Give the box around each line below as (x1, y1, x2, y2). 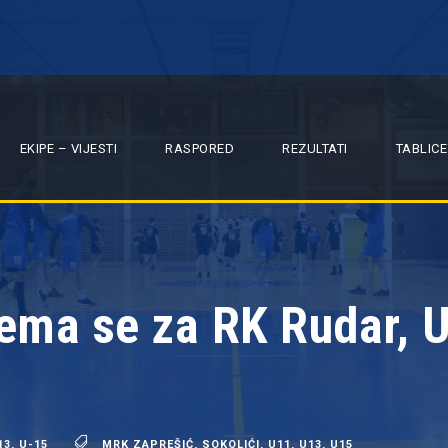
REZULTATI (282, 141, 348, 156)
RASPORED (165, 141, 234, 156)
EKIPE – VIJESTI (19, 141, 117, 156)
